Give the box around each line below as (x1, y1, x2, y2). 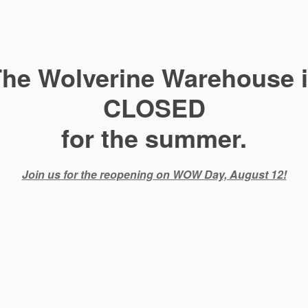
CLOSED (102, 89, 206, 125)
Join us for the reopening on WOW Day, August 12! (21, 166, 287, 182)
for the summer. (61, 120, 247, 155)
